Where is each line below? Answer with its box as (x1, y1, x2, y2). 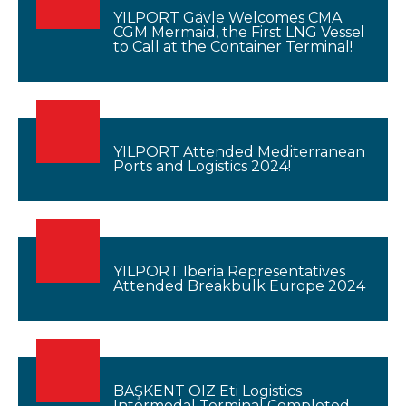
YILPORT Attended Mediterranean (113, 143, 365, 160)
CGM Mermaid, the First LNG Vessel (113, 24, 365, 41)
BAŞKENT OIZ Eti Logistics (113, 382, 302, 400)
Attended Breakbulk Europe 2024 (113, 277, 365, 295)
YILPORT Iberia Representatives (113, 263, 345, 280)
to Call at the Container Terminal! (113, 38, 353, 55)
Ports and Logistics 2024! (113, 158, 291, 175)
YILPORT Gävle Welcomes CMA (113, 9, 342, 26)
